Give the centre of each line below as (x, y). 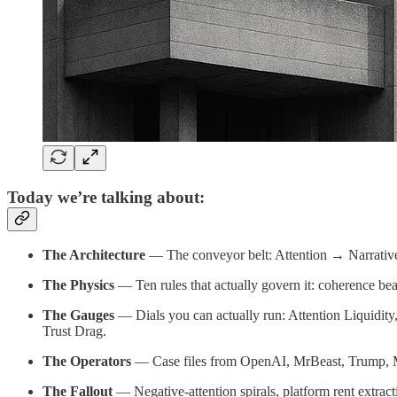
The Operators (87, 362)
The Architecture (94, 255)
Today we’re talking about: (106, 197)
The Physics (78, 285)
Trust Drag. (74, 331)
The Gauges (78, 315)
